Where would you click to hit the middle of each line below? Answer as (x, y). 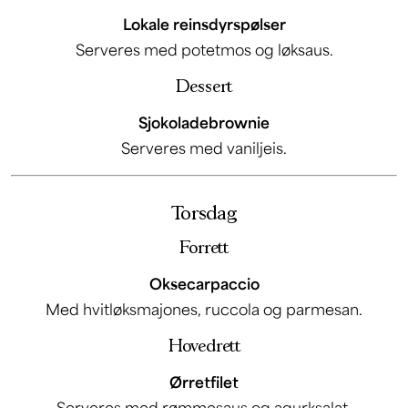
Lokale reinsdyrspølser (204, 24)
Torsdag (204, 213)
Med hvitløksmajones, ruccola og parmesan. (204, 309)
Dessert (204, 86)
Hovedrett (204, 346)
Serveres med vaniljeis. (204, 148)
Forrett (204, 247)
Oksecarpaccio (204, 283)
